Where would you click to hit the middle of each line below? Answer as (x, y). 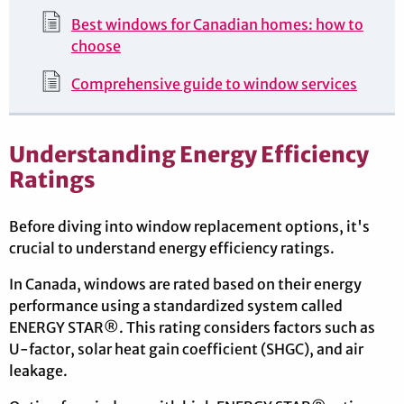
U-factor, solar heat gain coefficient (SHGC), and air (186, 349)
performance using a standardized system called (176, 306)
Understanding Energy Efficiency (189, 155)
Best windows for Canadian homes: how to (217, 25)
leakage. (38, 371)
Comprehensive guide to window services (214, 84)
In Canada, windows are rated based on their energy (185, 285)
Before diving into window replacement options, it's (189, 227)
